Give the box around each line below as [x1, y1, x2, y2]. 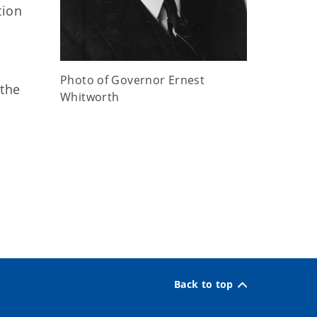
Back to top [174, 277, 234, 291]
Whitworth [60, 89, 120, 105]
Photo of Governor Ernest [60, 72, 205, 88]
